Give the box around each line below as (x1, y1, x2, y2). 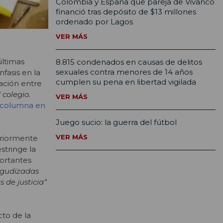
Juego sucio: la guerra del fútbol (56, 117, 177, 127)
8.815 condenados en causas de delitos (56, 57, 202, 67)
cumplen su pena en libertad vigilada (56, 77, 196, 87)
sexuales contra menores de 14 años (56, 67, 193, 77)
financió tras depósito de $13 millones (56, 7, 196, 17)
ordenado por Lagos (56, 17, 133, 27)
